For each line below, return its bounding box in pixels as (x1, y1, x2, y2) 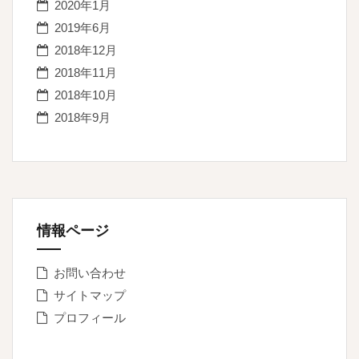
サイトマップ (54, 288, 126, 302)
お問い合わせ (54, 265, 126, 280)
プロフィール (54, 310, 126, 325)
